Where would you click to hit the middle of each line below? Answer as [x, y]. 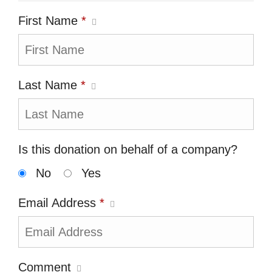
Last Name [49, 85]
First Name [50, 21]
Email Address [59, 203]
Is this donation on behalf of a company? [128, 149]
